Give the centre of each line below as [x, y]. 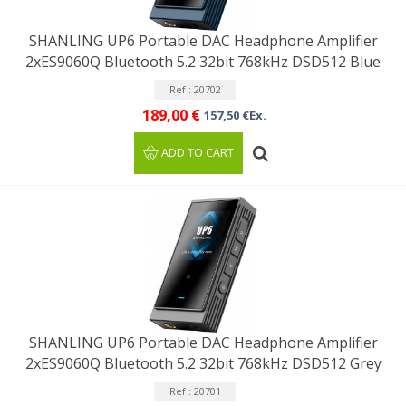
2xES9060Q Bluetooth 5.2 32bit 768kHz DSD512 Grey [203, 363]
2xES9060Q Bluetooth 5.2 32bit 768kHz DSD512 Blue [203, 62]
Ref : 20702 [195, 89]
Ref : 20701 [195, 391]
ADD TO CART [198, 153]
